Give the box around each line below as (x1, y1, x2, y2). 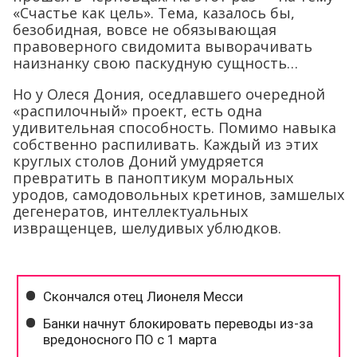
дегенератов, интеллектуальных (13, 201, 248, 221)
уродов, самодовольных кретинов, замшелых (13, 184, 344, 204)
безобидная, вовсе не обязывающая (13, 19, 277, 39)
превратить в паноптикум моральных (13, 167, 293, 187)
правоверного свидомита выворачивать (13, 36, 312, 56)
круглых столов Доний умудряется (13, 151, 264, 171)
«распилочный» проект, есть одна (13, 100, 262, 120)
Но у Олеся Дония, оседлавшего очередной (13, 84, 325, 104)
